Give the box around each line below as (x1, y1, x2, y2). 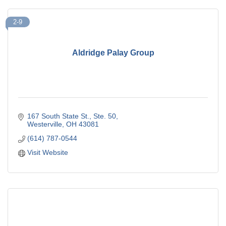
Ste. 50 (93, 111, 116, 120)
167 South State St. (27, 111, 89, 120)
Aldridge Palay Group (72, 48, 154, 58)
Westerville (27, 120, 62, 128)
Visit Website (27, 148, 68, 156)
